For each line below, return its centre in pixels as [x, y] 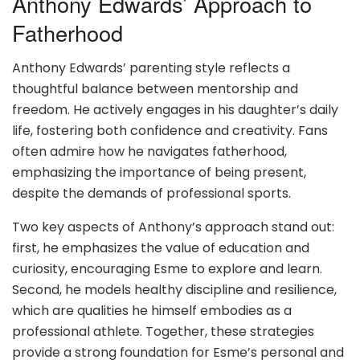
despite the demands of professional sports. [151, 194]
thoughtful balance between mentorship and [155, 89]
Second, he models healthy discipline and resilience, [174, 290]
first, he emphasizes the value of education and [161, 248]
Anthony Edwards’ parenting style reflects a [151, 68]
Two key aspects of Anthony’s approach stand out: [173, 227]
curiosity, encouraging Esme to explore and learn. [167, 269]
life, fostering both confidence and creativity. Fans [170, 131]
